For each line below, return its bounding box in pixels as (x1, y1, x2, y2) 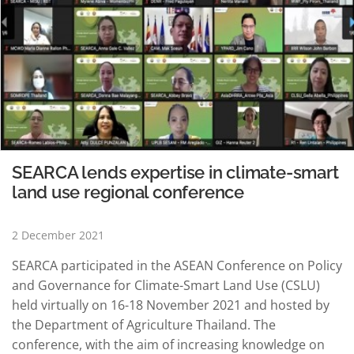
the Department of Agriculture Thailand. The (12, 315, 276, 333)
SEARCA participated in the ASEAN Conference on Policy (12, 256, 342, 274)
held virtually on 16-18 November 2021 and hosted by (12, 296, 330, 314)
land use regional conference (12, 181, 244, 202)
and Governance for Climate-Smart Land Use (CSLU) (12, 276, 320, 294)
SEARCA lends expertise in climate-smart (12, 161, 339, 183)
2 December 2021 (12, 227, 104, 243)
